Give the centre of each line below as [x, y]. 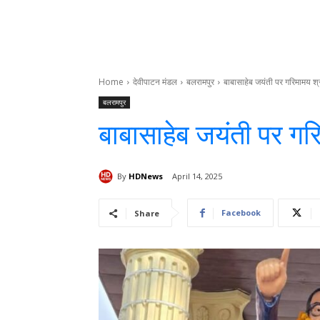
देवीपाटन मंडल [155, 82]
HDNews [146, 176]
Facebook [241, 213]
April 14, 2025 [197, 176]
